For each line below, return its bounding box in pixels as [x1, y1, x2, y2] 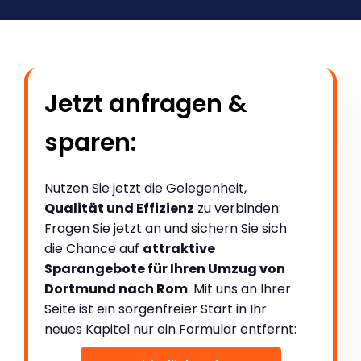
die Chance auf [44, 239, 143, 259]
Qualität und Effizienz [44, 199, 194, 218]
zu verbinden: [194, 199, 281, 218]
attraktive [143, 239, 215, 259]
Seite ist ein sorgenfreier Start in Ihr [44, 300, 267, 319]
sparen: [44, 126, 136, 160]
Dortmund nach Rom [44, 280, 188, 299]
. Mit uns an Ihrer [188, 280, 291, 299]
